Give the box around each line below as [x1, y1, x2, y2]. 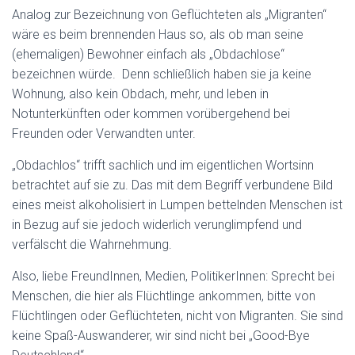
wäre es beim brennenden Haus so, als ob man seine [12, 27, 303, 42]
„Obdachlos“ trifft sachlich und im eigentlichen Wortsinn [12, 158, 314, 173]
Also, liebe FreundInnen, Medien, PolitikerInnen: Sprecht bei [12, 269, 334, 284]
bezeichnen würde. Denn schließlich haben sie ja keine [12, 67, 311, 82]
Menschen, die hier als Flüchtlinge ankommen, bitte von [12, 288, 315, 303]
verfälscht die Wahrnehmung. [12, 237, 172, 252]
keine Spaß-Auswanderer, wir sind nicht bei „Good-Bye [12, 328, 310, 343]
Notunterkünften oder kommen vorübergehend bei [12, 106, 290, 121]
